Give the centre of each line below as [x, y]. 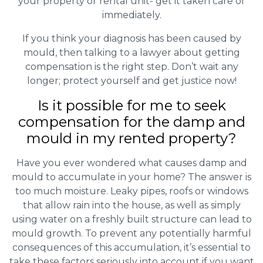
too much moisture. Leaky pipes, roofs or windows [131, 191]
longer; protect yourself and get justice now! [131, 81]
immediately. [131, 15]
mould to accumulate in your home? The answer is [131, 177]
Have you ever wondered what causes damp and [131, 163]
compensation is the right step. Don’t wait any [131, 67]
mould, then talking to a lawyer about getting [131, 53]
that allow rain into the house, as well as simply [131, 205]
